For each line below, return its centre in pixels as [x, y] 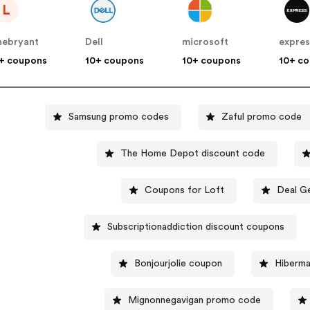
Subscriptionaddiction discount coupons [196, 227]
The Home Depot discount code [192, 153]
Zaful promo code [262, 117]
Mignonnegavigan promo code [195, 300]
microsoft [206, 43]
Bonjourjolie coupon [178, 263]
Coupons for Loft [185, 190]
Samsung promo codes [119, 117]
